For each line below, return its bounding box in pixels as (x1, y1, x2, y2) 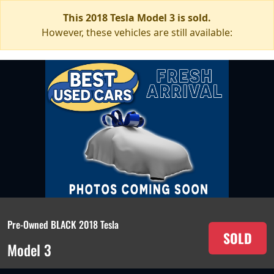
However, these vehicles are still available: (42, 26, 232, 39)
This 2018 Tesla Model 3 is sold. (63, 11, 211, 24)
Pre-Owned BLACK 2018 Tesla (7, 217, 119, 232)
